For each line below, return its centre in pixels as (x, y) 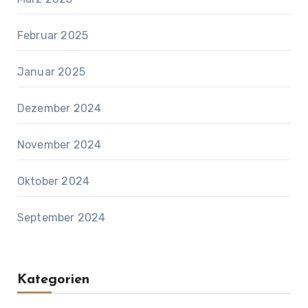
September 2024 (61, 217)
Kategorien (53, 279)
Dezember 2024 (59, 108)
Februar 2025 (53, 35)
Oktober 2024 (53, 181)
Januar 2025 (51, 71)
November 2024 (59, 144)
